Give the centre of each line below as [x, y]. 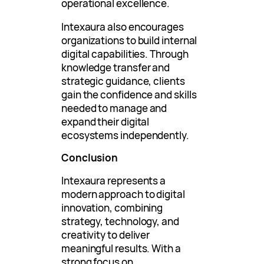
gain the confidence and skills [129, 94]
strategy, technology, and [120, 222]
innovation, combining [112, 208]
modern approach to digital [123, 194]
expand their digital [105, 121]
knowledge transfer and [116, 67]
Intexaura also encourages [123, 27]
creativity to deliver [106, 235]
